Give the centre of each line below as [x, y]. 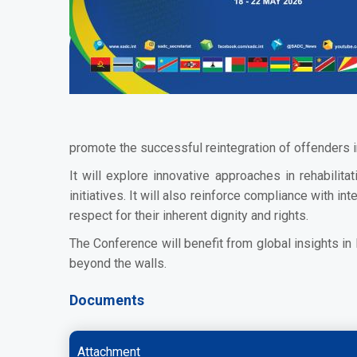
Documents [107, 300]
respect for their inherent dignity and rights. [189, 215]
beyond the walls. [120, 263]
